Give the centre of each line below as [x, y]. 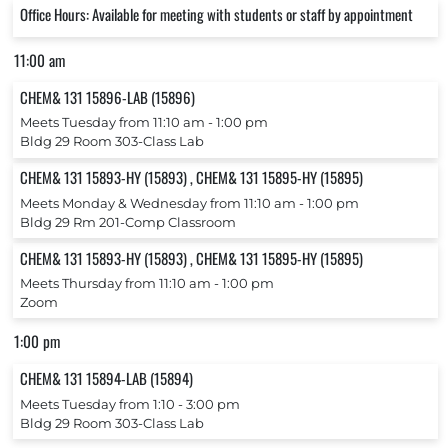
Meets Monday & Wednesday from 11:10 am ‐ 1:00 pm [189, 203]
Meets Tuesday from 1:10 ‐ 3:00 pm [129, 404]
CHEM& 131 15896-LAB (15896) [107, 96]
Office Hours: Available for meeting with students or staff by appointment [216, 13]
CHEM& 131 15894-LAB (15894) [106, 378]
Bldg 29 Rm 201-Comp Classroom [127, 222]
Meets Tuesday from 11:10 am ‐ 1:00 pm [143, 123]
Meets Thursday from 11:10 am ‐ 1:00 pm [146, 284]
